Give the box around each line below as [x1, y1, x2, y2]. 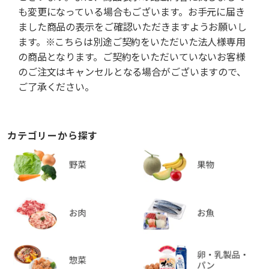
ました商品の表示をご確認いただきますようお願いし [18, 21, 247, 33]
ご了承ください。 [18, 81, 94, 93]
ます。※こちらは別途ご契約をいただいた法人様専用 [18, 36, 246, 48]
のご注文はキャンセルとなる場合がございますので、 [18, 66, 246, 78]
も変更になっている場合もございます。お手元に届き [18, 6, 245, 18]
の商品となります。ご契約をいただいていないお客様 [18, 51, 246, 63]
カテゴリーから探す [7, 130, 98, 142]
